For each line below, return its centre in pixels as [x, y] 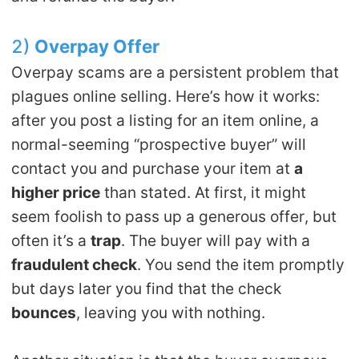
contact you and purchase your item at [153, 169]
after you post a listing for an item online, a [165, 121]
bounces [44, 313]
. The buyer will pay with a [216, 241]
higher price [56, 193]
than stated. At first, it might [204, 193]
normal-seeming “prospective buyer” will [159, 145]
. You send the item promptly [241, 265]
